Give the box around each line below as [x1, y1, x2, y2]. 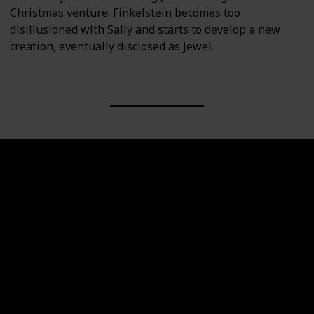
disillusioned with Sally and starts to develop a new [10, 22, 280, 38]
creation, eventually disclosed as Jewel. [10, 39, 214, 55]
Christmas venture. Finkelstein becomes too [10, 5, 240, 21]
